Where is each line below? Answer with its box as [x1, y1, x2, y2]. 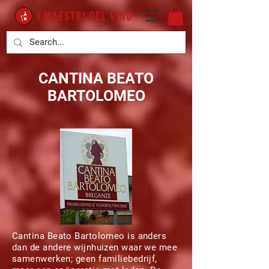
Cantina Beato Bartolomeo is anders [12, 231, 167, 241]
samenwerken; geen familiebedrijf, [12, 253, 157, 264]
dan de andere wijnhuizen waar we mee [12, 242, 178, 253]
